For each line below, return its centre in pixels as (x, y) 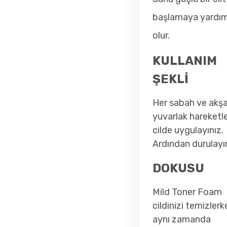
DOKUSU (179, 168)
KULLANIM (185, 61)
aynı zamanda (182, 219)
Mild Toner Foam (187, 192)
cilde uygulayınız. (188, 130)
